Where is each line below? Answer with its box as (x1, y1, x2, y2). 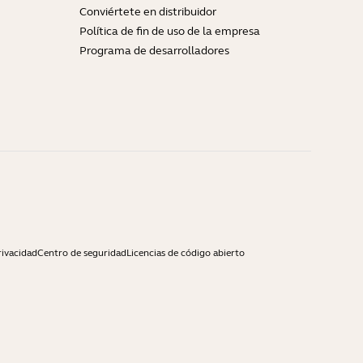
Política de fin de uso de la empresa (79, 24, 260, 39)
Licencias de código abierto (126, 247, 245, 259)
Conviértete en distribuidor (79, 5, 216, 19)
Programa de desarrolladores (79, 44, 229, 58)
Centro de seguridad (37, 247, 126, 259)
